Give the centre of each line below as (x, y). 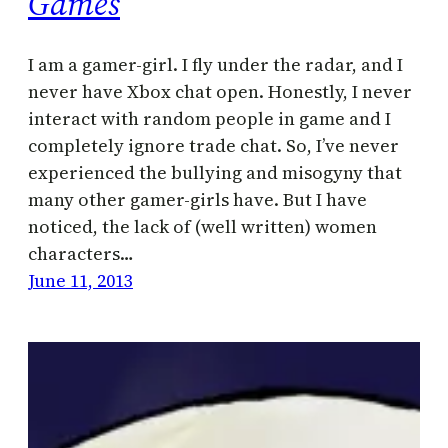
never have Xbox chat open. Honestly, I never (220, 92)
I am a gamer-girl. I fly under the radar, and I (215, 65)
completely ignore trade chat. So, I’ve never (213, 146)
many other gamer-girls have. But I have (197, 200)
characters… (81, 254)
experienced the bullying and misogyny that (215, 173)
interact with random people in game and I (209, 119)
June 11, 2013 (80, 281)
